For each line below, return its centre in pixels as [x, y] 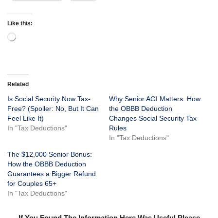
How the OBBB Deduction [47, 164]
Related [18, 84]
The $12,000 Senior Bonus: [50, 154]
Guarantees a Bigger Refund [52, 173]
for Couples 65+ [32, 183]
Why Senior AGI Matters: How [155, 99]
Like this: [20, 23]
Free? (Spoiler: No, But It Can [53, 108]
